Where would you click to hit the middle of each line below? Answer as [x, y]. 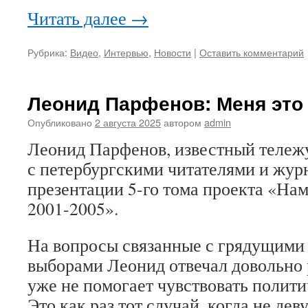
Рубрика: [47, 52]
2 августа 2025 [128, 122]
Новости [173, 52]
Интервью [126, 52]
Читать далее [79, 18]
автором [183, 122]
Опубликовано [60, 122]
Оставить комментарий [252, 52]
